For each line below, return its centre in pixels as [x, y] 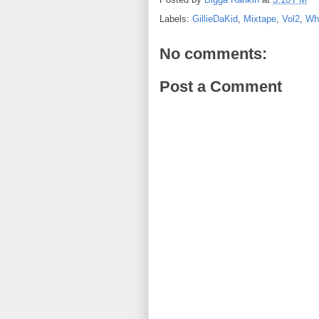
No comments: [213, 54]
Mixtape [260, 19]
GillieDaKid [215, 19]
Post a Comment [221, 86]
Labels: [176, 19]
